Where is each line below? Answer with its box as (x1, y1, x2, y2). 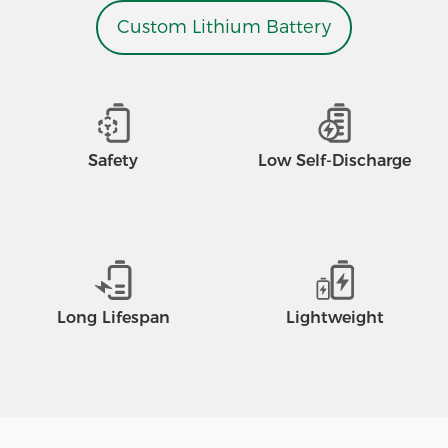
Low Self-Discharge (258, 151, 412, 170)
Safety (88, 151, 139, 170)
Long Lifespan (56, 308, 170, 328)
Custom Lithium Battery (117, 16, 331, 39)
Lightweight (285, 308, 384, 328)
